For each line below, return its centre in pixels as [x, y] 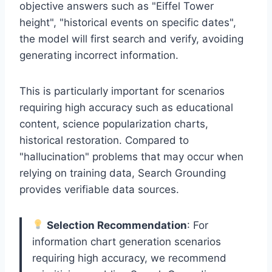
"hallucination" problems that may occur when [131, 156]
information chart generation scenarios [127, 241]
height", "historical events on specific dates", [128, 22]
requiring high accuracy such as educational [126, 107]
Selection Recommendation [117, 225]
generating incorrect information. [99, 55]
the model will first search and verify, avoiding [131, 39]
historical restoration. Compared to [104, 140]
